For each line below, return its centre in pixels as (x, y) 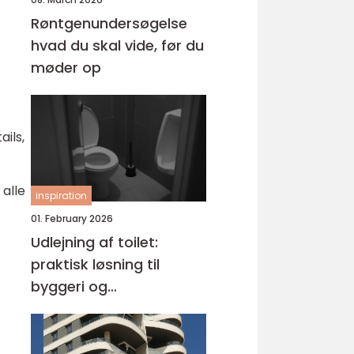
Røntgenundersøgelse (109, 23)
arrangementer (85, 309)
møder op (66, 68)
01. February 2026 (72, 218)
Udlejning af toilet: (94, 242)
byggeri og (69, 286)
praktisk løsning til (95, 264)
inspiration (61, 196)
